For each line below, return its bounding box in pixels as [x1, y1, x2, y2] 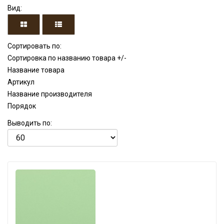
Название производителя [7, 90, 92, 98]
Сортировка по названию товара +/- [7, 54, 126, 62]
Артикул [7, 78, 34, 86]
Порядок [7, 102, 36, 110]
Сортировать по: [7, 42, 61, 50]
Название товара [7, 66, 64, 74]
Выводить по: [7, 119, 52, 127]
